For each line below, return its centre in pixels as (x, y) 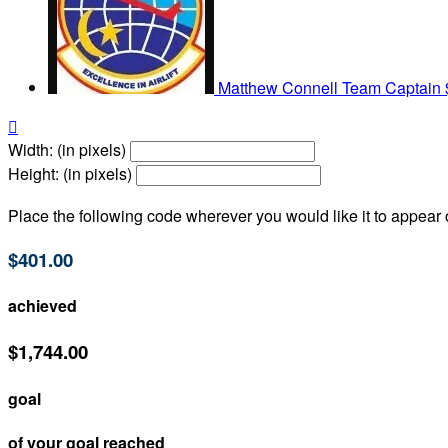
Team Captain (391, 88)
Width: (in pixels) (67, 150)
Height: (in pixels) (70, 174)
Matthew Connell (280, 88)
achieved (42, 306)
